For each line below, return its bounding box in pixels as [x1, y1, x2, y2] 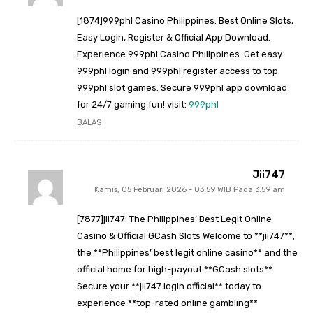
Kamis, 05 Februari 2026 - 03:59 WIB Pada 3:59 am [94, 185, 285, 195]
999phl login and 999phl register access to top [77, 66, 278, 77]
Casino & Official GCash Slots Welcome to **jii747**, [77, 231, 295, 242]
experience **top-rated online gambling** [77, 298, 258, 309]
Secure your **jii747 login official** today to [77, 281, 261, 292]
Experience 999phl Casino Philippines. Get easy [77, 49, 282, 60]
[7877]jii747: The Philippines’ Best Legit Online [77, 214, 272, 225]
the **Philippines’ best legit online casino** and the [77, 247, 298, 259]
